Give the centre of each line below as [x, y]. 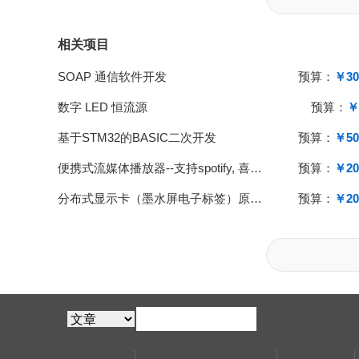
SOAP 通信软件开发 [112, 76]
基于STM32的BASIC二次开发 [137, 137]
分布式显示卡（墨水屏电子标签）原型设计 [256, 198]
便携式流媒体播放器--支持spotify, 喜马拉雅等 [256, 167]
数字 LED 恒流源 [103, 107]
